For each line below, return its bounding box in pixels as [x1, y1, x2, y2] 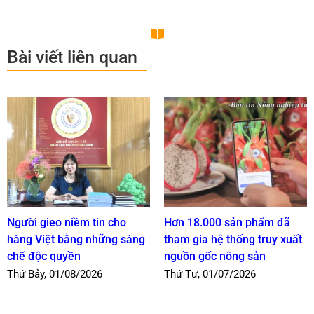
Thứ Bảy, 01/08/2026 [6, 268, 102, 281]
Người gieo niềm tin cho [6, 216, 126, 230]
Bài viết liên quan [6, 47, 137, 68]
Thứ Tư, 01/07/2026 [163, 268, 256, 281]
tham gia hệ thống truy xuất [163, 233, 302, 247]
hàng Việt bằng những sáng [6, 233, 145, 247]
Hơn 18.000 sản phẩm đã [163, 216, 290, 230]
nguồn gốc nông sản [163, 250, 266, 264]
